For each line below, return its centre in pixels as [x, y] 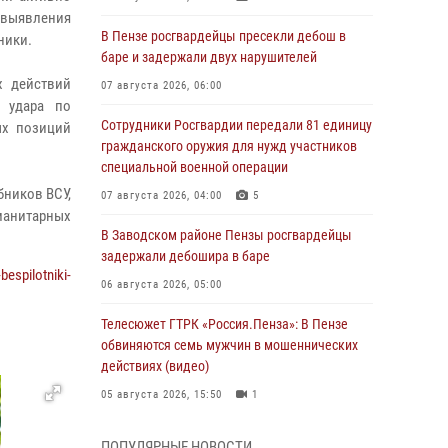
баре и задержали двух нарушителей [209, 57]
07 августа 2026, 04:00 [161, 195]
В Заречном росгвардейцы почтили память [228, 434]
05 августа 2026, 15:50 [161, 394]
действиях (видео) [155, 366]
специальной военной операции [194, 167]
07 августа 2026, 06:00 [161, 85]
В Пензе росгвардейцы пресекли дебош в [223, 36]
